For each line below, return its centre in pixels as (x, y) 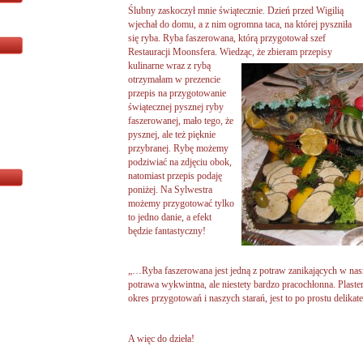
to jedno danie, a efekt (170, 218)
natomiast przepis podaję (175, 176)
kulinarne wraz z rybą (169, 66)
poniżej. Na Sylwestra (170, 190)
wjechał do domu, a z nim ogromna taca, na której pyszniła (240, 25)
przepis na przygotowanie (177, 94)
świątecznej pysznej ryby (176, 107)
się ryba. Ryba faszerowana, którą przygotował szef (227, 38)
